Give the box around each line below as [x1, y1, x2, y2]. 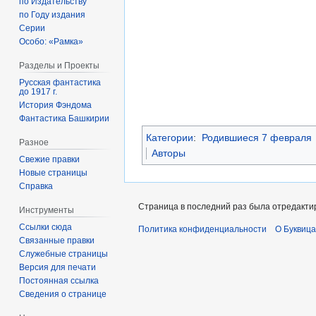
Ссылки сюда [19, 221, 73, 232]
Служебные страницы [19, 248, 109, 259]
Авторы [152, 147, 186, 159]
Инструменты [19, 205, 75, 215]
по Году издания [19, 10, 86, 20]
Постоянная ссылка [19, 275, 99, 286]
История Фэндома [19, 99, 92, 110]
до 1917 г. [19, 86, 58, 97]
